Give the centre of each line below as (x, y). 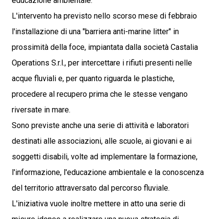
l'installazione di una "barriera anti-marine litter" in (95, 32)
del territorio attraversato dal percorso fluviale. (91, 188)
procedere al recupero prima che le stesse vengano (100, 94)
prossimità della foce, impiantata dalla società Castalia (105, 47)
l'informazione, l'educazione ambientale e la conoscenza (108, 172)
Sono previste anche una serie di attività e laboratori (100, 125)
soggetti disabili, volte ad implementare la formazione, (105, 157)
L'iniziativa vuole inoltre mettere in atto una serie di (99, 204)
